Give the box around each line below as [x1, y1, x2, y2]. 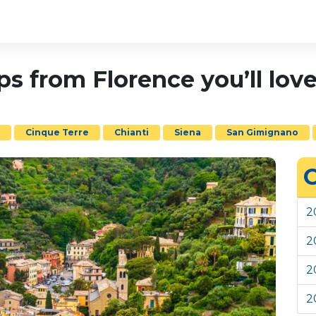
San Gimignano [226, 127, 299, 138]
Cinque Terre [25, 127, 90, 138]
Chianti [114, 127, 150, 138]
